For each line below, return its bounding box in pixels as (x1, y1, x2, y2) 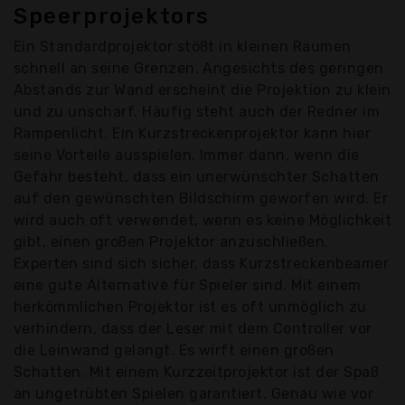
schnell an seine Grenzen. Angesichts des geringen (14, 60, 384, 78)
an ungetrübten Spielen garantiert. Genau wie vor (14, 385, 374, 403)
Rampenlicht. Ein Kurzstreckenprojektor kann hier (14, 125, 372, 143)
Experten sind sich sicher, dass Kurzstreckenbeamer (14, 255, 390, 273)
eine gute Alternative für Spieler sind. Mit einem (14, 277, 362, 295)
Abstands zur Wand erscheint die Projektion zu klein (14, 81, 391, 99)
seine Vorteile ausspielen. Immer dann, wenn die (14, 146, 360, 165)
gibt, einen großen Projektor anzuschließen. (14, 233, 329, 251)
